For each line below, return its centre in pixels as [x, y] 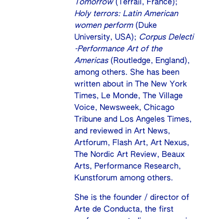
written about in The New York [131, 85]
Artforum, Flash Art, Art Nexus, [132, 143]
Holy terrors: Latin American [126, 14]
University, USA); [107, 38]
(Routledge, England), [149, 61]
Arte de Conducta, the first [124, 210]
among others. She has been [127, 73]
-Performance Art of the [119, 49]
